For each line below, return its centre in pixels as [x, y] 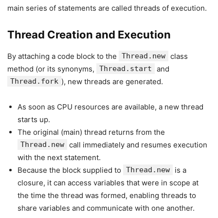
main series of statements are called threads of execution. [107, 8]
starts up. [34, 119]
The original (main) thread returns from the [91, 132]
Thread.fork [34, 81]
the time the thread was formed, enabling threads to [107, 195]
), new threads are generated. [112, 82]
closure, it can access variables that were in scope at [108, 183]
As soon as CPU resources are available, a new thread [110, 107]
